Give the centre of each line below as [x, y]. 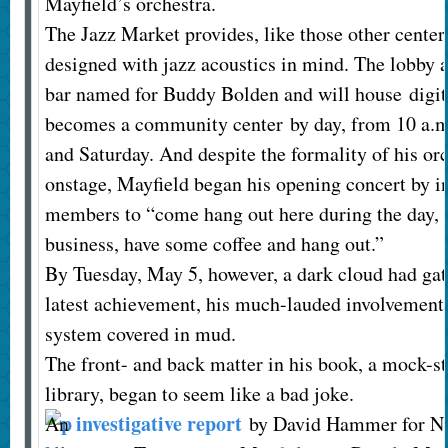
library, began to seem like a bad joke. [199, 394]
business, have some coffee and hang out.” [214, 244]
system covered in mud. [140, 334]
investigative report [158, 424]
